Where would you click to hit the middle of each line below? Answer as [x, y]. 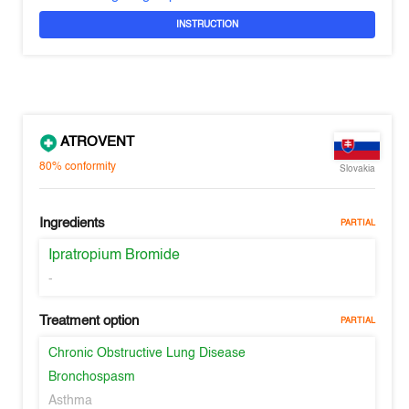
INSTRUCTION [207, 25]
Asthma [71, 401]
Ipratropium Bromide [115, 256]
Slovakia [357, 169]
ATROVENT [96, 142]
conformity [91, 167]
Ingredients [73, 223]
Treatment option [89, 321]
